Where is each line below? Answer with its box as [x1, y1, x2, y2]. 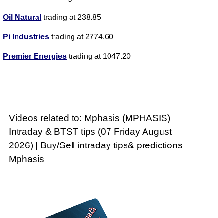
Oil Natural [3, 13, 42, 22]
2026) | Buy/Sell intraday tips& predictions [9, 140, 183, 151]
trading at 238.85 [41, 13, 102, 22]
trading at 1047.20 [67, 52, 131, 61]
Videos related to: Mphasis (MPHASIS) [9, 113, 171, 124]
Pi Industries [3, 33, 50, 41]
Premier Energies [3, 52, 67, 61]
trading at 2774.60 [49, 33, 114, 41]
